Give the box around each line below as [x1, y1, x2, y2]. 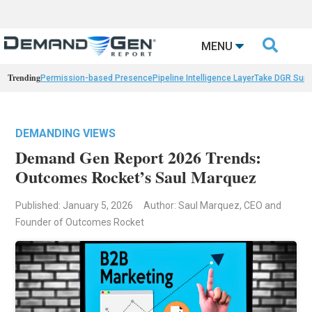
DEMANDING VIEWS [15, 127, 116, 141]
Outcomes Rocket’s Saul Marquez [15, 164, 257, 189]
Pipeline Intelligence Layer [153, 73, 255, 84]
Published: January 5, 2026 [15, 200, 134, 212]
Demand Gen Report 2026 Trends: [15, 145, 262, 170]
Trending [8, 72, 41, 84]
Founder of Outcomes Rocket [15, 217, 145, 228]
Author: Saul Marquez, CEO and [143, 200, 282, 212]
